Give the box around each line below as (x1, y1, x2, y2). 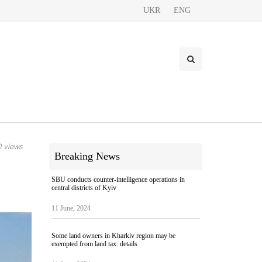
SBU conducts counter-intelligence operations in (51, 175, 185, 184)
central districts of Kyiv (51, 184, 116, 192)
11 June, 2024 (51, 204, 91, 212)
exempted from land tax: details (51, 240, 137, 248)
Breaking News (54, 150, 120, 162)
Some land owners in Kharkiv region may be (51, 232, 175, 240)
